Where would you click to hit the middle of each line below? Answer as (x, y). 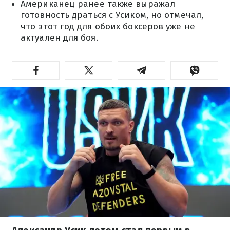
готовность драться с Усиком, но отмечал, (112, 15)
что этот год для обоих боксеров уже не (108, 26)
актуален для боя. (59, 38)
